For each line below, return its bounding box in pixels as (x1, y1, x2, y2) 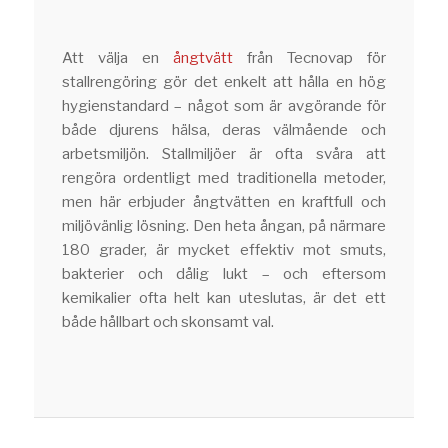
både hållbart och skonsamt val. (62, 313, 275, 332)
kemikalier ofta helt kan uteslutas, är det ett (62, 289, 386, 308)
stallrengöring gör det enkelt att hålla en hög (62, 73, 386, 92)
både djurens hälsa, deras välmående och (62, 121, 386, 140)
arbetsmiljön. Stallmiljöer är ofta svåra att (62, 145, 386, 164)
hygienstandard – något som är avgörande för (62, 97, 386, 116)
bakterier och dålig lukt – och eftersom (62, 265, 386, 284)
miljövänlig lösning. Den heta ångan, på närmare (62, 217, 386, 236)
